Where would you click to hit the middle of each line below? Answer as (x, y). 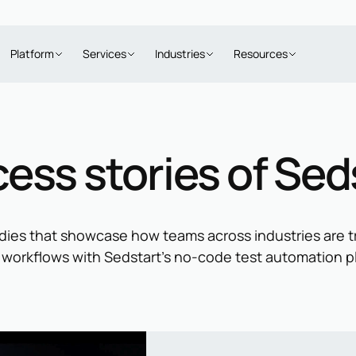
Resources (261, 54)
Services (104, 54)
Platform (32, 54)
